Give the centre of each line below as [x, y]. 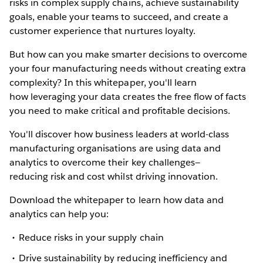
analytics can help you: [59, 214]
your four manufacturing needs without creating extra [128, 68]
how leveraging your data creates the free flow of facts [128, 96]
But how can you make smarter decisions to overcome [128, 54]
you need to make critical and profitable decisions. [120, 110]
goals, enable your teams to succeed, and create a [119, 16]
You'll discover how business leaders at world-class [119, 134]
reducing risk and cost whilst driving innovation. [114, 176]
